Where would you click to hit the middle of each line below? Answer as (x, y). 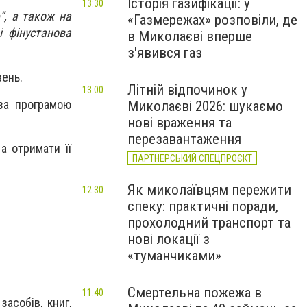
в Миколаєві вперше (190, 36)
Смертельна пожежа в (195, 293)
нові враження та (180, 123)
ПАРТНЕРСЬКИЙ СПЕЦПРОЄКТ (192, 158)
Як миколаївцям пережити (209, 190)
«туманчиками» (174, 256)
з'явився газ (165, 53)
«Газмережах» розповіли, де (212, 20)
